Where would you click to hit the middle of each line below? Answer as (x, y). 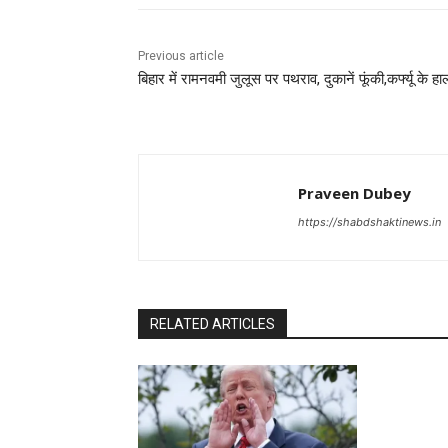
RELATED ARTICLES (212, 324)
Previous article (181, 56)
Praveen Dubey (354, 193)
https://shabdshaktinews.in (369, 222)
